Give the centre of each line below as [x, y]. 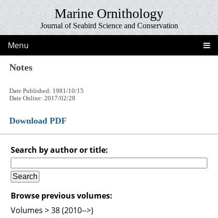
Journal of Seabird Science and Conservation [109, 26]
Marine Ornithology [109, 13]
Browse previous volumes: [62, 195]
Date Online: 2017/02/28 [43, 98]
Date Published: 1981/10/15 [47, 91]
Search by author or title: [60, 150]
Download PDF [38, 120]
